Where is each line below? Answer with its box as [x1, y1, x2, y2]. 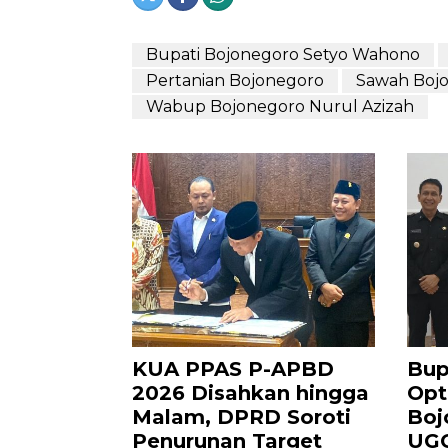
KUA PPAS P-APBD [132, 357, 334, 382]
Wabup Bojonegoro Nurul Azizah [146, 97, 414, 117]
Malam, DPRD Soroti [132, 405, 351, 430]
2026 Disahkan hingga [132, 381, 369, 406]
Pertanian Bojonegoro [146, 71, 324, 91]
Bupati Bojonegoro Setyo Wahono [146, 45, 420, 65]
